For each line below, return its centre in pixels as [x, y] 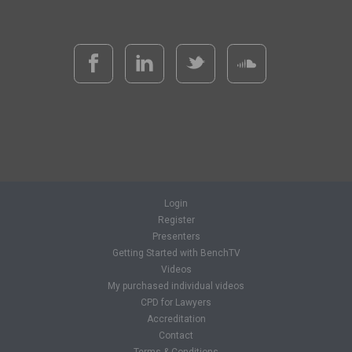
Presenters [176, 236]
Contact [176, 335]
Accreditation [176, 319]
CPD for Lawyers [176, 302]
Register [176, 220]
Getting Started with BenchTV [176, 253]
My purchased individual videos [176, 286]
